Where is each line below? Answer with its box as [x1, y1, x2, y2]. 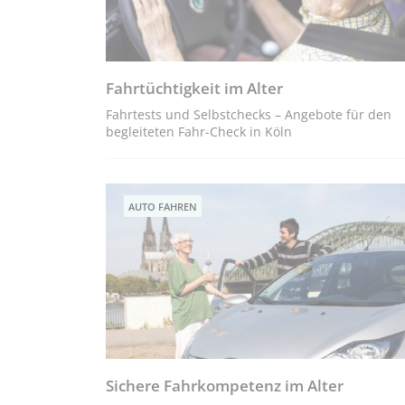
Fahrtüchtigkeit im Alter [106, 78, 283, 99]
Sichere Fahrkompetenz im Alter [106, 375, 344, 397]
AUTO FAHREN [128, 200, 197, 214]
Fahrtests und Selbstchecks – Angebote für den [106, 106, 391, 124]
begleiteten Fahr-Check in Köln [106, 123, 292, 141]
